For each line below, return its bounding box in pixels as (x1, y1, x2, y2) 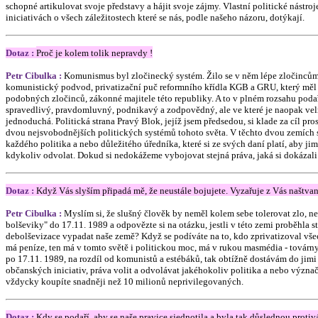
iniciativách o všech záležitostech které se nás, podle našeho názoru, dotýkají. (6, 12, 305, 23)
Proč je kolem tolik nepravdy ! (36, 48, 153, 58)
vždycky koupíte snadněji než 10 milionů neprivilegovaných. (6, 276, 243, 287)
